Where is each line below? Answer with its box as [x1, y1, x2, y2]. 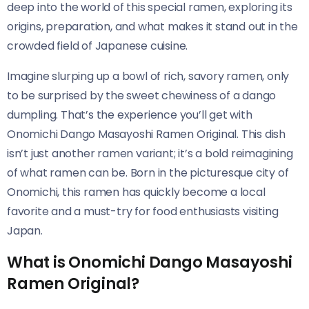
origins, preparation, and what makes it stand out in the [7, 18, 298, 34]
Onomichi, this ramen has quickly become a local [7, 183, 266, 200]
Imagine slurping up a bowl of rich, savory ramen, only [7, 68, 290, 84]
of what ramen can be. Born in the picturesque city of [7, 164, 289, 181]
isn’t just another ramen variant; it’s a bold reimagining [7, 145, 293, 161]
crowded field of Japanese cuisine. [7, 37, 188, 54]
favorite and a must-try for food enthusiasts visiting [7, 203, 279, 219]
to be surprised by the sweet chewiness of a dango [7, 87, 277, 103]
